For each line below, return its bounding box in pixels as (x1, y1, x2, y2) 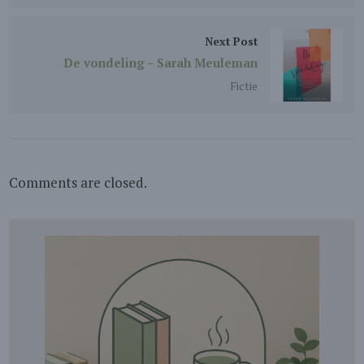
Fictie (229, 79, 258, 93)
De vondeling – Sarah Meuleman (63, 54, 258, 71)
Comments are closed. (9, 173, 148, 192)
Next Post (204, 34, 258, 49)
